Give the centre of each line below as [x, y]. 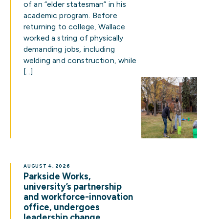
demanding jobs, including [69, 49]
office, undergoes [62, 207]
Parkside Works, [57, 176]
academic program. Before [70, 15]
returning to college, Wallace [75, 27]
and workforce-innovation [78, 197]
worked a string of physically [74, 38]
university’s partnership [73, 187]
